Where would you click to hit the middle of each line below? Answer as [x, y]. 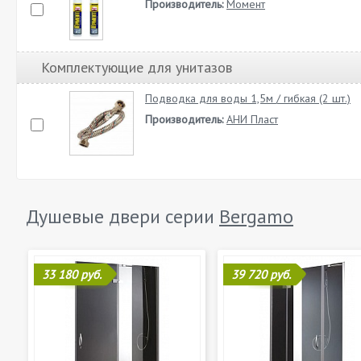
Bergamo [256, 216]
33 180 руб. [72, 274]
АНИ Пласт [252, 119]
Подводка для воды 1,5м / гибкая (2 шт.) [248, 98]
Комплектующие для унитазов [137, 67]
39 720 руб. [261, 274]
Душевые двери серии [122, 216]
